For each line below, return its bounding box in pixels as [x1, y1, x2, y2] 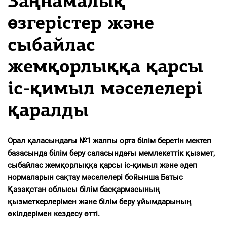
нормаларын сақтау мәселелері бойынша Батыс [8, 172, 183, 182]
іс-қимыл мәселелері [8, 80, 202, 99]
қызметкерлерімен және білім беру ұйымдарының [8, 197, 191, 206]
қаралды [8, 102, 89, 121]
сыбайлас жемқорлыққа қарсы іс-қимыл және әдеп [8, 160, 197, 170]
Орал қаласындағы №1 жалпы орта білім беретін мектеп [8, 136, 211, 145]
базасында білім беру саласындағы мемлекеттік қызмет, [8, 148, 215, 158]
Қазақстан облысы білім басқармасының [8, 184, 160, 194]
